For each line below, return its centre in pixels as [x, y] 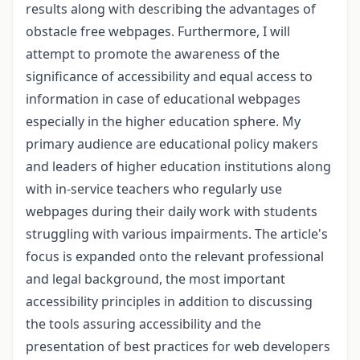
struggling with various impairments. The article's [177, 234]
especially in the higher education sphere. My [163, 122]
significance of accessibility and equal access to [169, 77]
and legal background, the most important [155, 279]
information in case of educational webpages [163, 99]
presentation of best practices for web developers [178, 347]
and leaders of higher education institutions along [178, 167]
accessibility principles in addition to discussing [169, 302]
